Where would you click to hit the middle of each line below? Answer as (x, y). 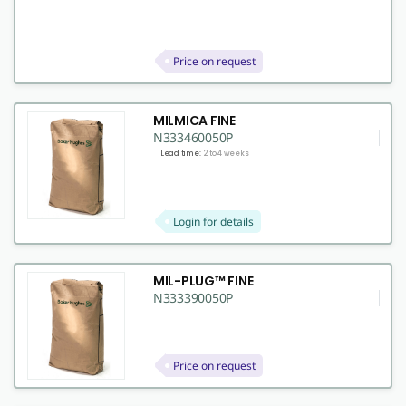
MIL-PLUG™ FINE (203, 280)
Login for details (213, 221)
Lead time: (180, 153)
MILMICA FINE (194, 120)
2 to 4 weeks (227, 153)
